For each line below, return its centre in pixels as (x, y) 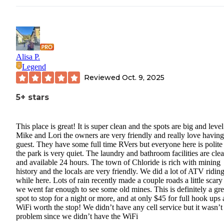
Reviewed (103, 77)
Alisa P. (28, 57)
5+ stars (32, 97)
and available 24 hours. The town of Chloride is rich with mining (118, 162)
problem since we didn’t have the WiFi (77, 216)
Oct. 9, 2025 (143, 77)
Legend (34, 67)
